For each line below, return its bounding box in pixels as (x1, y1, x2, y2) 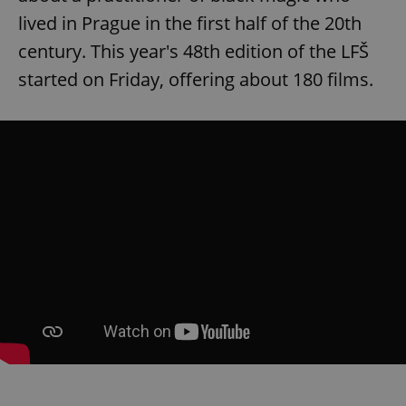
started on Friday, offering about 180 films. (18, 66, 378, 92)
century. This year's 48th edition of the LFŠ (18, 38, 369, 63)
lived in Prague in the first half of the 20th (18, 10, 362, 35)
